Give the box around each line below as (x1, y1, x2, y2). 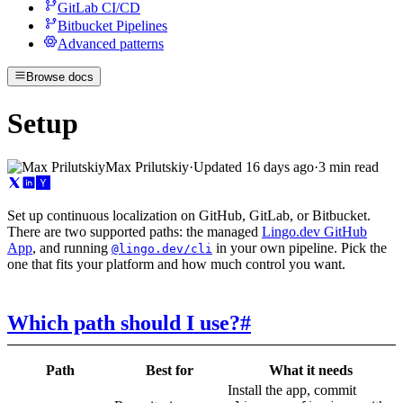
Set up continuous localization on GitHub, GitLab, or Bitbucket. (7, 208, 371, 224)
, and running (32, 240, 112, 256)
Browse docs (26, 70, 94, 85)
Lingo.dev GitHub (262, 224, 367, 240)
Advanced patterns (58, 35, 164, 51)
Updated (193, 159, 242, 175)
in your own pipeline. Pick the (212, 240, 387, 256)
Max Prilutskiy (105, 159, 189, 175)
